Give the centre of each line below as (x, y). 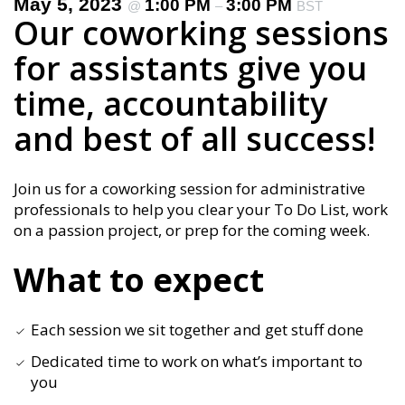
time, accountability (170, 103)
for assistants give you (190, 68)
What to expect (139, 279)
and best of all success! (194, 138)
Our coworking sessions (201, 33)
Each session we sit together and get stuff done (197, 329)
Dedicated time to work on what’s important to (197, 361)
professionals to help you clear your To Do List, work (201, 209)
